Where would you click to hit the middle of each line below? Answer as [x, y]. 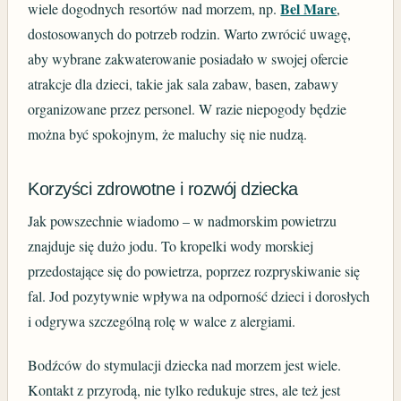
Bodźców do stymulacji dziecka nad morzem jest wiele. [185, 365]
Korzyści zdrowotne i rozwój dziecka [163, 188]
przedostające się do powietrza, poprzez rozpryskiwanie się [194, 270]
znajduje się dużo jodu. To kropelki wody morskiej [171, 245]
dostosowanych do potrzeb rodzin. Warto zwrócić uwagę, [190, 33]
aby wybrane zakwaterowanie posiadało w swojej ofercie [188, 58]
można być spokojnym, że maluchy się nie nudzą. [168, 133]
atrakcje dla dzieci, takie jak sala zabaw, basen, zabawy [183, 83]
